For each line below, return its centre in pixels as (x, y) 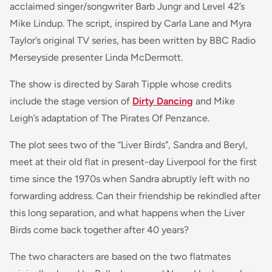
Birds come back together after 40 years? (99, 229)
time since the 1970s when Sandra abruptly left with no (130, 178)
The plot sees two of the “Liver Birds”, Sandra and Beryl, (129, 144)
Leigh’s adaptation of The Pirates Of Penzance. (110, 118)
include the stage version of (71, 101)
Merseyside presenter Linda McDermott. (96, 57)
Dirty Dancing (163, 101)
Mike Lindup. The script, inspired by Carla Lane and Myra (131, 23)
